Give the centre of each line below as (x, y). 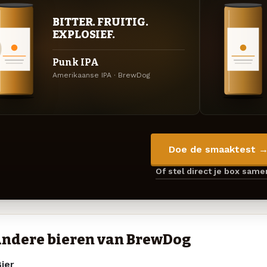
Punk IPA (76, 62)
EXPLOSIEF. (84, 34)
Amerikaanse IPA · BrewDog (101, 75)
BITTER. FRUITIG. (100, 22)
